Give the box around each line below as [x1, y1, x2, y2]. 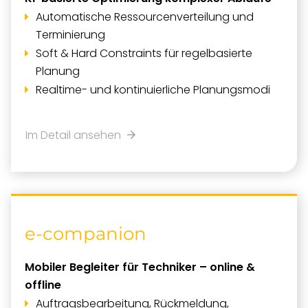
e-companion [25, 223, 146, 245]
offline [25, 277, 61, 293]
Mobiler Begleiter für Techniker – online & [25, 259, 255, 275]
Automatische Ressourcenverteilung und [36, 9, 254, 25]
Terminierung [36, 27, 105, 43]
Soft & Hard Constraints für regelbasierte [36, 45, 252, 61]
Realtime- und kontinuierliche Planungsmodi [36, 82, 270, 98]
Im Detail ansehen [25, 127, 126, 143]
